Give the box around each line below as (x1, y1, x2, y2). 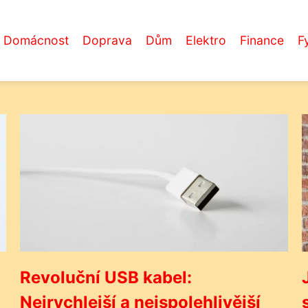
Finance (240, 33, 284, 47)
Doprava (82, 33, 132, 47)
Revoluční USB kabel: (20, 267, 192, 287)
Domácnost (3, 33, 69, 47)
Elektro (186, 33, 226, 47)
